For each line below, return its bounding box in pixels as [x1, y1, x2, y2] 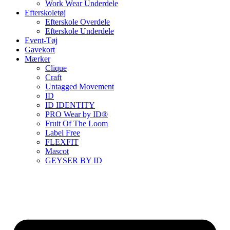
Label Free [45, 128, 80, 137]
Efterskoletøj [25, 8, 66, 17]
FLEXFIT [45, 138, 79, 146]
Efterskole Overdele [45, 17, 110, 26]
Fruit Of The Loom [45, 119, 108, 128]
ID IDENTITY [45, 101, 95, 109]
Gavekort [25, 45, 55, 54]
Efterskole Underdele [45, 27, 114, 35]
